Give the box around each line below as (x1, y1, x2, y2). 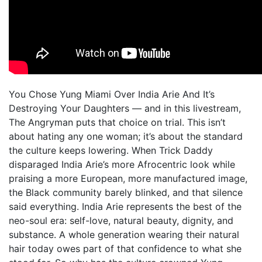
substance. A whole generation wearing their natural (9, 229, 239, 240)
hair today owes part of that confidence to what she (9, 243, 242, 254)
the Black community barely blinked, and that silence (9, 187, 243, 198)
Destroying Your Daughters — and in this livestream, (9, 102, 241, 114)
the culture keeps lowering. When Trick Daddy (9, 144, 213, 156)
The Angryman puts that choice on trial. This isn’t (9, 116, 226, 128)
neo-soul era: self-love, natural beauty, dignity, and (9, 215, 233, 226)
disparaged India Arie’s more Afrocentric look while (9, 158, 235, 170)
